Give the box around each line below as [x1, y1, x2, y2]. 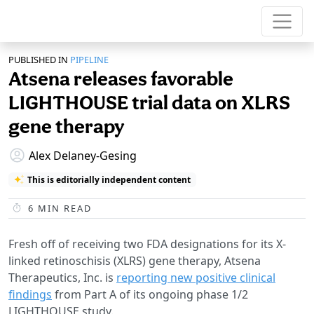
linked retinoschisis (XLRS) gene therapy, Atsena [8, 252, 261, 268]
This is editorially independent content [27, 173, 191, 186]
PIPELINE [70, 53, 109, 67]
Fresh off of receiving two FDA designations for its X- [8, 235, 286, 252]
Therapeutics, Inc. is [8, 269, 116, 285]
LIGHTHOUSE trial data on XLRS [8, 90, 290, 115]
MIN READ [34, 201, 92, 214]
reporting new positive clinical [116, 269, 275, 285]
